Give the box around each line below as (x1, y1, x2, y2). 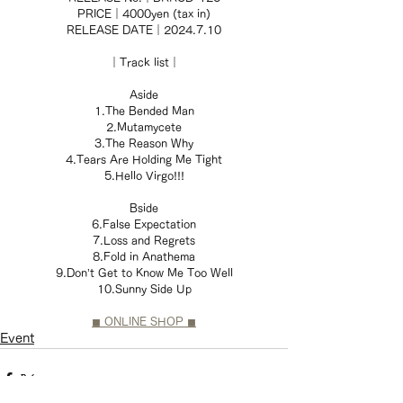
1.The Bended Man (94, 105, 194, 117)
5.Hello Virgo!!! (103, 170, 184, 182)
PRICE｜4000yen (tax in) (77, 8, 210, 20)
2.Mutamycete (106, 121, 182, 133)
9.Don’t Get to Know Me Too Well (55, 267, 233, 279)
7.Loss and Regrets (93, 235, 195, 246)
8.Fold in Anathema (93, 251, 195, 263)
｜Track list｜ (108, 57, 180, 68)
